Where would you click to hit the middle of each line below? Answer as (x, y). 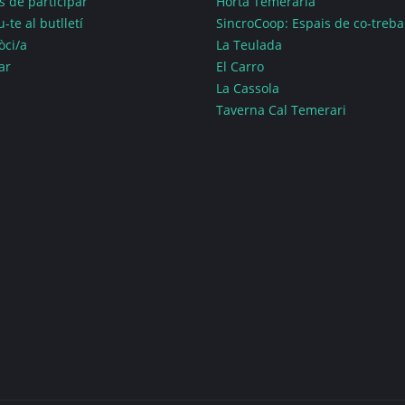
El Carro (240, 66)
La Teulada (249, 45)
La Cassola (248, 88)
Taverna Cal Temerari (281, 110)
